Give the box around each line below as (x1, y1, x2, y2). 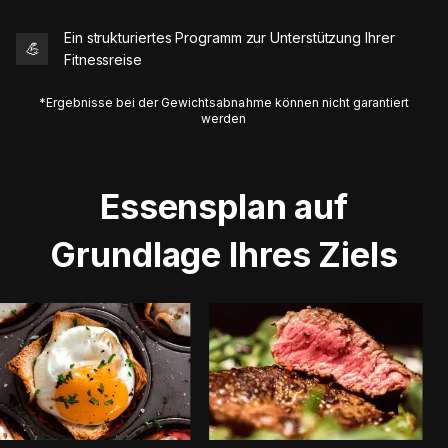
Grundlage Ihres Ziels (50, 234, 398, 276)
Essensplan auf (99, 186, 349, 228)
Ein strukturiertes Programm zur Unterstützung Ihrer (64, 29, 395, 47)
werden (201, 111, 247, 127)
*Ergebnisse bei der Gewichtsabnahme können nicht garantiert (39, 95, 409, 111)
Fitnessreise (64, 51, 142, 69)
